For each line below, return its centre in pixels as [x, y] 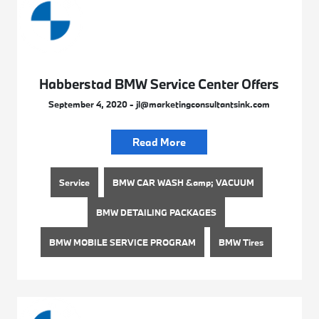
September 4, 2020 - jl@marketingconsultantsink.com [159, 104]
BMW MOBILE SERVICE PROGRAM [123, 242]
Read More [159, 142]
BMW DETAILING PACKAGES [157, 212]
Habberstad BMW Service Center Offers [159, 84]
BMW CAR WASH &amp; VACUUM [183, 182]
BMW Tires [241, 242]
